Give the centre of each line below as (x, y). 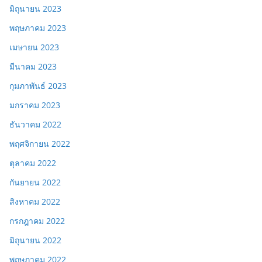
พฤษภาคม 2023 (38, 28)
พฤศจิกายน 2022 (40, 144)
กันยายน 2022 (35, 182)
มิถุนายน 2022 (35, 240)
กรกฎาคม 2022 (37, 221)
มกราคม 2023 (35, 105)
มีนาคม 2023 (33, 67)
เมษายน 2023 (34, 47)
